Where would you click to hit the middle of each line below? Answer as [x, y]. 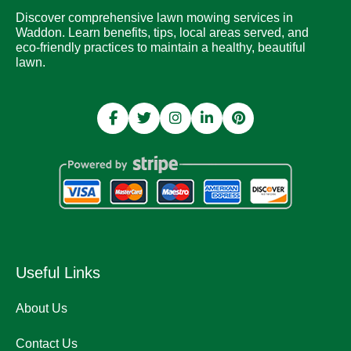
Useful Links [58, 272]
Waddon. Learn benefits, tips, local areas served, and [162, 32]
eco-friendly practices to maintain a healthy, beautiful [161, 47]
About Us [42, 308]
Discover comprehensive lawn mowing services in [154, 17]
